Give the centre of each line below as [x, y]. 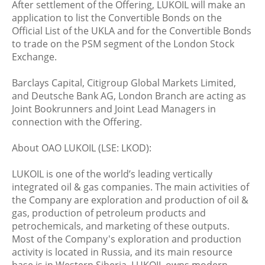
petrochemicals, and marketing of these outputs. [121, 226]
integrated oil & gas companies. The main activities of [130, 187]
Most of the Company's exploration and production [127, 239]
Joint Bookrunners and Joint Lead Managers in [114, 109]
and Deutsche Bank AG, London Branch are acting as [129, 96]
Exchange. [34, 57]
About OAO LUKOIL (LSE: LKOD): [82, 148]
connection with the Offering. [77, 122]
